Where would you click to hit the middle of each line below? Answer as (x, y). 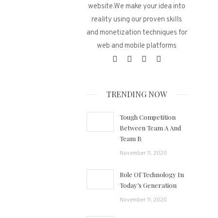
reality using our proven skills (137, 20)
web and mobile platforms (137, 46)
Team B (131, 138)
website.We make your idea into (137, 7)
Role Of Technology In (152, 174)
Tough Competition (148, 117)
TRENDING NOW (137, 94)
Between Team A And (151, 128)
